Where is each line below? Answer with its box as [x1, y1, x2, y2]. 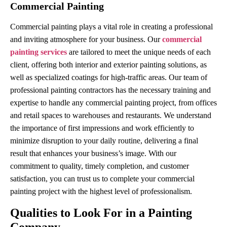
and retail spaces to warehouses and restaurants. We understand [10, 110, 211, 120]
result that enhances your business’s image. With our [10, 148, 176, 158]
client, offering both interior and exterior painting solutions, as [10, 60, 207, 69]
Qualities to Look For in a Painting [10, 206, 192, 219]
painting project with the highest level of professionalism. [10, 186, 192, 196]
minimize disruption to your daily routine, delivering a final [10, 136, 198, 145]
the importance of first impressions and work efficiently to [10, 123, 194, 132]
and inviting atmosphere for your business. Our [10, 34, 162, 44]
